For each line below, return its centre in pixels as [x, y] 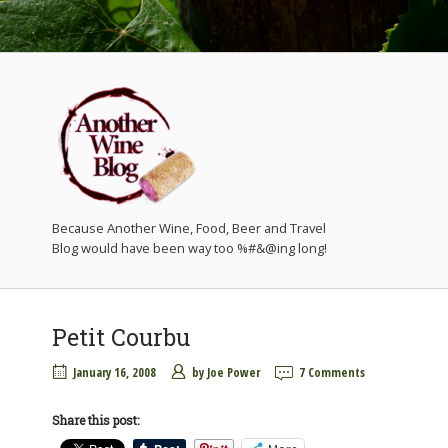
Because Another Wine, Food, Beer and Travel [189, 228]
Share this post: [95, 420]
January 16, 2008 [114, 373]
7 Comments [332, 373]
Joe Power [233, 373]
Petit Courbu [121, 337]
